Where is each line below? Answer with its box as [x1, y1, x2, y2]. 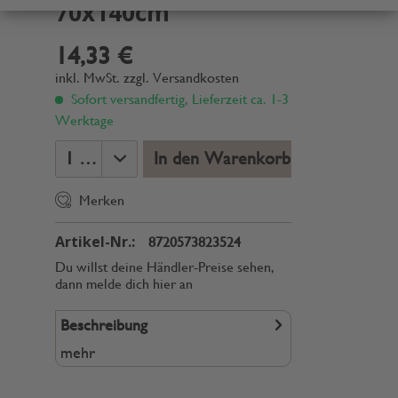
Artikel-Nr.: [55, 232, 135, 251]
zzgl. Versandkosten [123, 69, 239, 86]
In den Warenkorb [153, 148, 291, 169]
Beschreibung [60, 315, 147, 334]
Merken [79, 192, 124, 209]
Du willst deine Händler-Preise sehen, [55, 259, 275, 275]
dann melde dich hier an [55, 275, 193, 292]
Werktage [55, 112, 114, 129]
